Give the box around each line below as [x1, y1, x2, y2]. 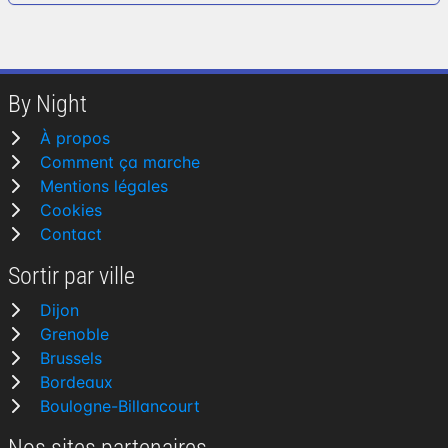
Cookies [40, 200, 102, 221]
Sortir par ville [8, 262, 135, 291]
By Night [8, 90, 87, 119]
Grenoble [40, 324, 109, 345]
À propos [40, 128, 110, 149]
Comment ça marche [40, 152, 200, 173]
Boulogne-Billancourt [40, 396, 200, 417]
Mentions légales [40, 176, 168, 197]
